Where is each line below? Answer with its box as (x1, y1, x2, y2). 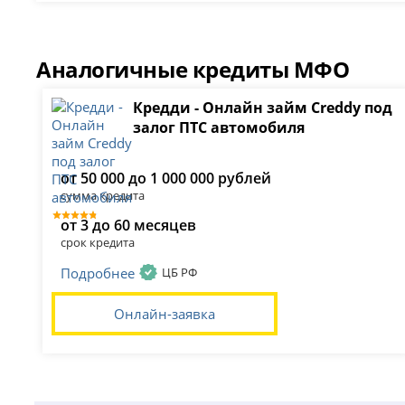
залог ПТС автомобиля (133, 117, 306, 137)
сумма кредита (61, 186, 146, 203)
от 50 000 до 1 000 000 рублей (61, 167, 272, 188)
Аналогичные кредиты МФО (36, 53, 350, 84)
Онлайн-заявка (114, 304, 216, 323)
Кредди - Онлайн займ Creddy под (133, 97, 393, 118)
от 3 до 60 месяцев (61, 214, 197, 235)
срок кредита (61, 233, 136, 250)
